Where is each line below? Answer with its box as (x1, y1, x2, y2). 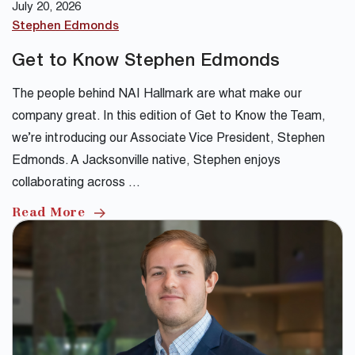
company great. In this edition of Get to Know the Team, (12, 111, 326, 124)
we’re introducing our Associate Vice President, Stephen (12, 133, 325, 147)
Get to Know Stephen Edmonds (12, 53, 281, 71)
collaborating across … (12, 177, 140, 191)
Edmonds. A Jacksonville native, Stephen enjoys (12, 155, 281, 169)
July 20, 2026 (12, 2, 81, 14)
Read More (12, 207, 86, 220)
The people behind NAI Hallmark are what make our (12, 89, 302, 102)
